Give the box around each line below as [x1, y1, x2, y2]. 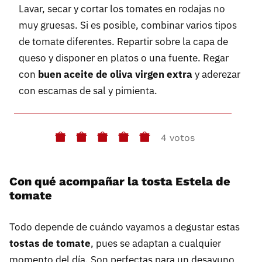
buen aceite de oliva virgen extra [38, 67, 192, 81]
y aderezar [192, 67, 240, 81]
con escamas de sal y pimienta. [19, 84, 157, 97]
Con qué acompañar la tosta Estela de [9, 174, 230, 188]
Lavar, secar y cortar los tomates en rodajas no [19, 2, 225, 15]
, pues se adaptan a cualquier [91, 236, 221, 250]
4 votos [161, 132, 195, 144]
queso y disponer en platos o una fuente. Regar [19, 51, 229, 64]
